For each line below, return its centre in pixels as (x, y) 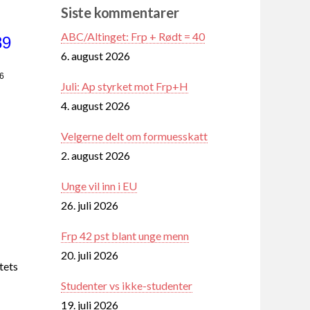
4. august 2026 (95, 105)
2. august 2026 (95, 155)
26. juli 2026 (90, 205)
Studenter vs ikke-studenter (127, 285)
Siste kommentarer (120, 12)
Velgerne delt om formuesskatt (134, 136)
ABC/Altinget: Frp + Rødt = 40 (133, 36)
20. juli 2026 (90, 255)
